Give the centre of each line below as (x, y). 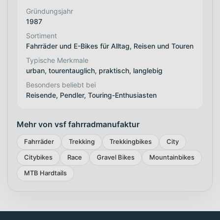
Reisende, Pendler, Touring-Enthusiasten (91, 95)
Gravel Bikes (116, 157)
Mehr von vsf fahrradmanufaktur (78, 124)
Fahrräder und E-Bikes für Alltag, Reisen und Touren (110, 46)
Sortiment (41, 35)
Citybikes (38, 157)
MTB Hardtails (45, 173)
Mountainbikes (172, 157)
